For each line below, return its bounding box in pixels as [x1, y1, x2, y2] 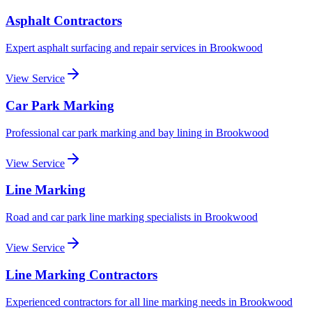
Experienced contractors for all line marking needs [6, 295, 226, 308]
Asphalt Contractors [6, 13, 122, 29]
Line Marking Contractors [6, 267, 157, 282]
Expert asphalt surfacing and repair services [6, 42, 196, 54]
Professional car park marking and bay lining [6, 126, 202, 139]
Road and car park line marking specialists [6, 211, 191, 224]
